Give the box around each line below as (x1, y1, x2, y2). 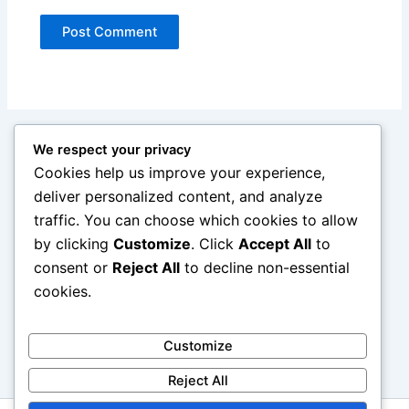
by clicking (34, 235, 113, 254)
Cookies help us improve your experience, (34, 163, 325, 183)
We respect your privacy (33, 142, 191, 159)
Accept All (238, 235, 311, 254)
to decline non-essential (180, 258, 350, 278)
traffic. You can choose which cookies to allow (34, 211, 358, 230)
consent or (34, 258, 112, 278)
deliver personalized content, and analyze (34, 187, 322, 206)
